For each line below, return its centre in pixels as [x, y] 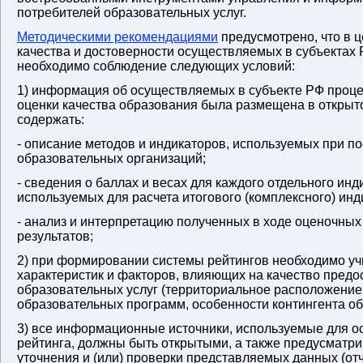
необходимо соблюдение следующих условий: [156, 66]
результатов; [55, 236]
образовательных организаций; [111, 158]
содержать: [51, 120]
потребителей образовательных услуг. [132, 13]
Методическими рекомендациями [117, 37]
